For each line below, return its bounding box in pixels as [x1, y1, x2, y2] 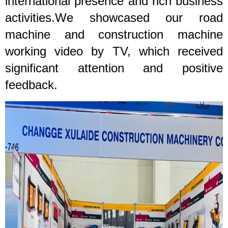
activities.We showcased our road [5, 10, 223, 24]
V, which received [120, 44, 223, 58]
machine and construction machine [5, 27, 223, 41]
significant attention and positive [5, 61, 223, 75]
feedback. [5, 77, 58, 92]
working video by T [5, 44, 120, 58]
